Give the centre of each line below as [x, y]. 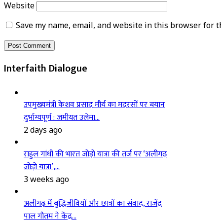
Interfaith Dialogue [46, 69]
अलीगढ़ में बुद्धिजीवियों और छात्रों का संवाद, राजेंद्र [93, 204]
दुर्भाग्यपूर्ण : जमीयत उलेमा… [62, 118]
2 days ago [43, 130]
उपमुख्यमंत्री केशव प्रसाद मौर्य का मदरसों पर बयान [94, 105]
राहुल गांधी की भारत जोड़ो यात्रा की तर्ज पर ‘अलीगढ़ [95, 154]
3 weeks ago [46, 179]
